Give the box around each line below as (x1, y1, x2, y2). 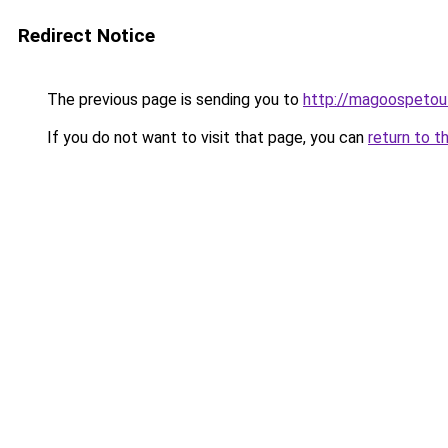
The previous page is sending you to (43, 90, 303, 109)
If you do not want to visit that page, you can (43, 128, 368, 147)
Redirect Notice (18, 24, 155, 47)
